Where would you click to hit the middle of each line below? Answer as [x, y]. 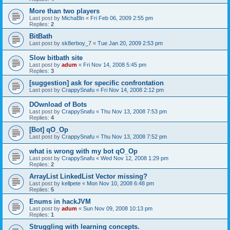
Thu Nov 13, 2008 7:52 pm [134, 137]
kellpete [71, 183]
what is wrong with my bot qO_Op [83, 151]
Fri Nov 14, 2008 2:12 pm [132, 90]
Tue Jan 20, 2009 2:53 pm [130, 43]
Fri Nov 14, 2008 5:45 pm [115, 65]
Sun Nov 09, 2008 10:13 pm [118, 208]
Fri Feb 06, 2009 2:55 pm [122, 18]
